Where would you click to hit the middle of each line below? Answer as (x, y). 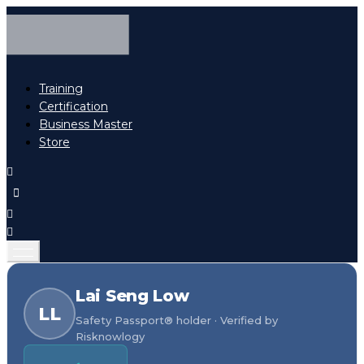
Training (61, 89)
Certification (74, 107)
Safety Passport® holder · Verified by (177, 321)
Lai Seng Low (132, 296)
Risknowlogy (110, 337)
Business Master (86, 125)
